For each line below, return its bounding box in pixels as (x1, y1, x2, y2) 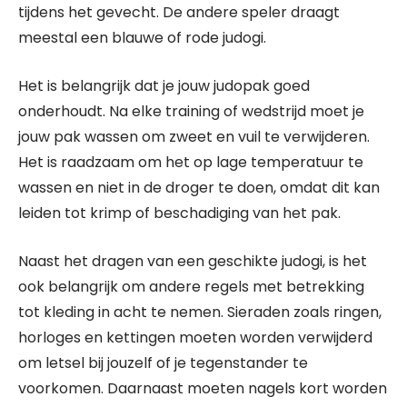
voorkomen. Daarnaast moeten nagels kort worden (18, 378, 387, 399)
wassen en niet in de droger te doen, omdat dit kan (18, 177, 380, 198)
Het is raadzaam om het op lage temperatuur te (18, 152, 363, 173)
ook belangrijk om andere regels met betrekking (18, 276, 364, 297)
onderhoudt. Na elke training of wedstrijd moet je (18, 101, 364, 122)
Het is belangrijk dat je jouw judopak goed (18, 75, 310, 96)
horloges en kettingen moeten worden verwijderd (18, 327, 372, 348)
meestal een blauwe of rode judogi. (18, 27, 266, 48)
